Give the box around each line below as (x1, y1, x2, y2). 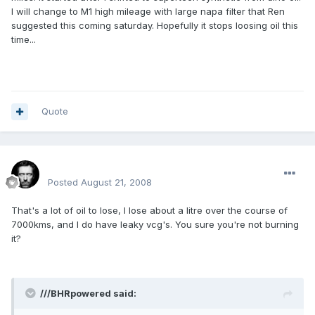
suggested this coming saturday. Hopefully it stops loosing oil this (11, 20, 298, 32)
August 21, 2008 (81, 176, 152, 188)
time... (11, 34, 36, 46)
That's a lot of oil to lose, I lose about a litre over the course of (11, 205, 288, 217)
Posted (48, 176, 81, 188)
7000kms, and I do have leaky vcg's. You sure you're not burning (11, 219, 299, 231)
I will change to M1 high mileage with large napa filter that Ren (11, 6, 285, 18)
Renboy (48, 159, 90, 174)
